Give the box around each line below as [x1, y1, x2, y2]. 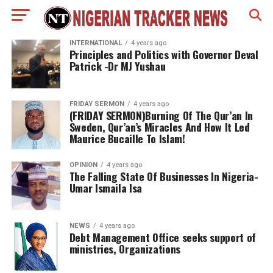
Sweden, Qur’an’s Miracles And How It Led [69, 119, 250, 135]
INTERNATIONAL [69, 39, 122, 47]
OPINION [69, 161, 97, 169]
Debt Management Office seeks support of [69, 229, 256, 245]
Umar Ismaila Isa [69, 180, 143, 196]
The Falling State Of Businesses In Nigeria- [69, 168, 258, 184]
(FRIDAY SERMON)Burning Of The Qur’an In [69, 107, 253, 123]
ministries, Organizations [69, 241, 180, 257]
